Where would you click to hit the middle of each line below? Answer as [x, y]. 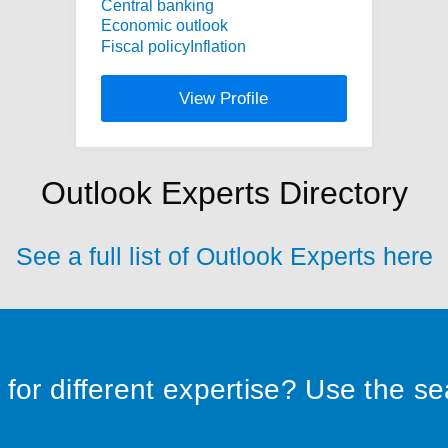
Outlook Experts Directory [224, 192]
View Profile [224, 98]
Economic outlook [164, 26]
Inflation [217, 46]
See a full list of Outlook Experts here [224, 255]
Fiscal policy [145, 46]
